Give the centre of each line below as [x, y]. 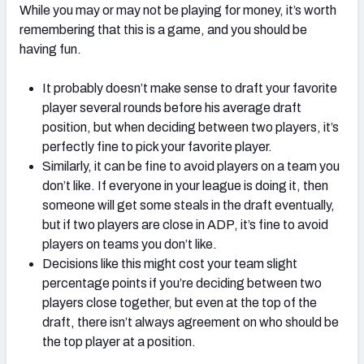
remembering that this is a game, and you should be [163, 30]
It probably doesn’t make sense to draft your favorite [190, 89]
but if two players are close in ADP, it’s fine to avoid [185, 225]
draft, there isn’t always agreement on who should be [191, 323]
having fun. [50, 50]
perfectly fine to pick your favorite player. [157, 147]
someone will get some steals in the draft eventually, [188, 206]
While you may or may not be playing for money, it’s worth [178, 11]
